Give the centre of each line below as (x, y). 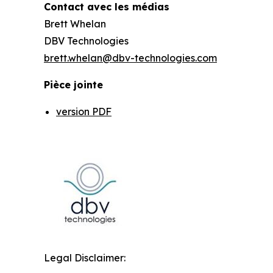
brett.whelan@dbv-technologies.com (130, 58)
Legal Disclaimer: (85, 258)
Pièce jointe (73, 85)
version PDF (84, 112)
